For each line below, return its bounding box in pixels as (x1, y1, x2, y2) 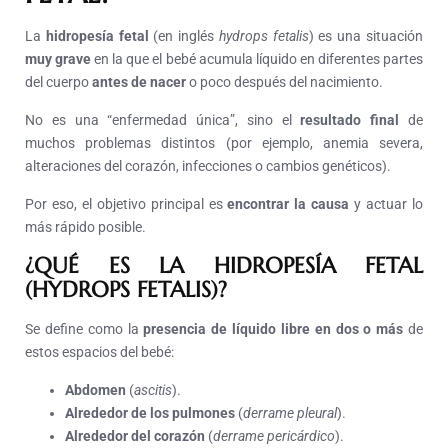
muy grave (25, 51, 92, 68)
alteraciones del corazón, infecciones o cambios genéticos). (25, 158, 391, 175)
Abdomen (65, 382, 126, 399)
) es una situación (308, 28, 424, 45)
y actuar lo (349, 196, 424, 213)
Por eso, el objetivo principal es (25, 196, 228, 213)
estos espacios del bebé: (25, 344, 174, 361)
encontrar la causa (227, 196, 350, 213)
